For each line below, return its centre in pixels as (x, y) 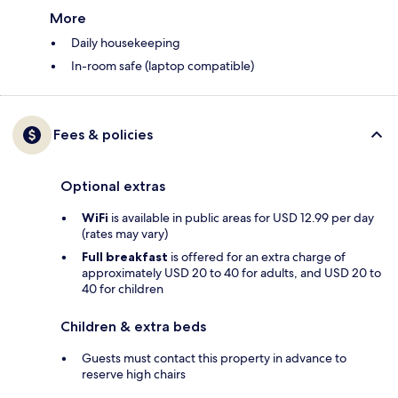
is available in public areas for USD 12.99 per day (241, 217)
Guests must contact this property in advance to (214, 358)
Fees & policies (103, 134)
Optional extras (113, 186)
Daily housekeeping (126, 42)
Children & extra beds (133, 326)
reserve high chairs (134, 374)
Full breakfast (125, 256)
